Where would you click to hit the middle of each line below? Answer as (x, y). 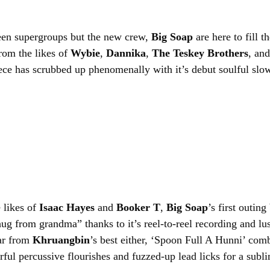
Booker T (138, 207)
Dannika (126, 53)
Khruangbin (61, 240)
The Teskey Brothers (200, 53)
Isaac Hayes (67, 207)
